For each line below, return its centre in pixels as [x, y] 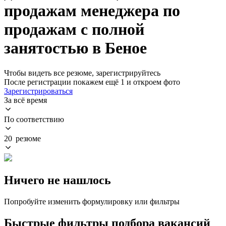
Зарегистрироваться [38, 91]
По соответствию [34, 119]
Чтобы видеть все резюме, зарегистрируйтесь [82, 73]
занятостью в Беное [75, 48]
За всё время [25, 100]
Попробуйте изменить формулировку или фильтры [92, 201]
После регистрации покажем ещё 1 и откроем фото [92, 82]
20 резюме [22, 138]
